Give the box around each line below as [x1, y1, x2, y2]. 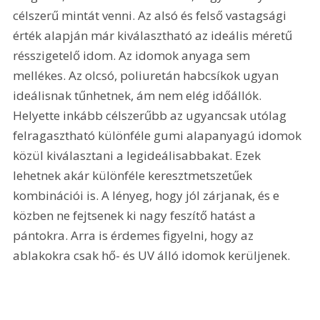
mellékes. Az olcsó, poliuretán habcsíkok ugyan [13, 67, 282, 84]
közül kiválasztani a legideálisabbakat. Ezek [13, 147, 264, 164]
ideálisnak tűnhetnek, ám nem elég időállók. [13, 87, 265, 104]
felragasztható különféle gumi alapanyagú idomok [13, 127, 305, 144]
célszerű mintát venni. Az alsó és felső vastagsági [13, 7, 290, 24]
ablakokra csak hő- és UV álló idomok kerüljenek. [13, 247, 291, 264]
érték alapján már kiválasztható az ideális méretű [13, 27, 296, 44]
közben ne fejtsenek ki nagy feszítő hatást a [13, 207, 259, 224]
